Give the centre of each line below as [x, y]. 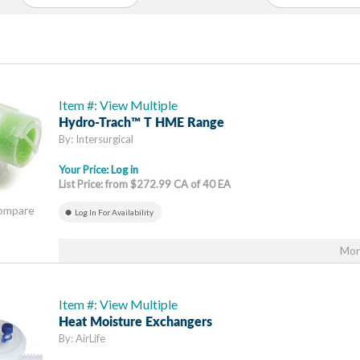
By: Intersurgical [96, 139]
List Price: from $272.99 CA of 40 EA [145, 184]
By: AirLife [82, 338]
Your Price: [85, 170]
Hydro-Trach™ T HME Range [141, 123]
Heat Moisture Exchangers [135, 322]
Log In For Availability [114, 212]
